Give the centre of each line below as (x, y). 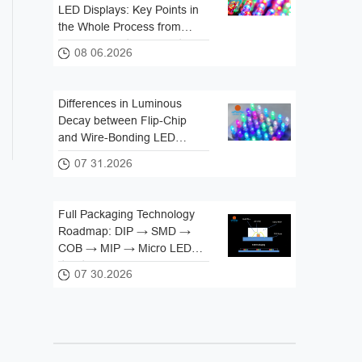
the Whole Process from (120, 27)
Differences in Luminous (120, 104)
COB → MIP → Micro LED (125, 248)
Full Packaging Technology (127, 215)
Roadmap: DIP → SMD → (125, 232)
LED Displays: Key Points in (129, 10)
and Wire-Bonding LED (117, 138)
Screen (77, 61)
